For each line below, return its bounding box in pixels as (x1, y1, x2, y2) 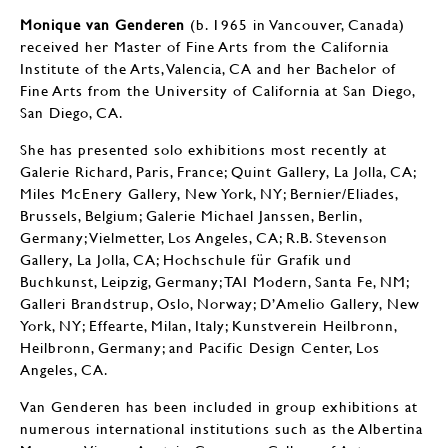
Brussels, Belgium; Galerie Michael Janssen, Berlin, (20, 206, 362, 224)
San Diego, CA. (20, 103, 123, 121)
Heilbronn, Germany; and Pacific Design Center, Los (20, 338, 380, 356)
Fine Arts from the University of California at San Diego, (20, 81, 415, 99)
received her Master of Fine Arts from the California (20, 37, 389, 55)
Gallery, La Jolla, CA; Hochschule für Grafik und (20, 250, 352, 268)
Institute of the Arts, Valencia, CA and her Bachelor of (20, 59, 396, 77)
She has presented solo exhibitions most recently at (20, 140, 387, 158)
